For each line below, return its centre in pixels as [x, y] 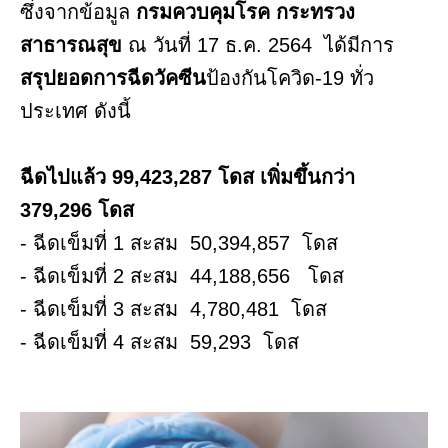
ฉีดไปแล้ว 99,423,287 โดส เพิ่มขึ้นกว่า [187, 177]
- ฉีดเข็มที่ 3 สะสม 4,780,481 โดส [173, 309]
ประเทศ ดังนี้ [75, 111]
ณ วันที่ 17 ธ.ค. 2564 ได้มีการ [261, 45]
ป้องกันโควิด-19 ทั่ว [290, 78]
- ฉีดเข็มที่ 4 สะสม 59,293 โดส [159, 342]
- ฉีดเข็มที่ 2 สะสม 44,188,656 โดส [182, 276]
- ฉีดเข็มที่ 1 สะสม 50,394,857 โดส [179, 243]
